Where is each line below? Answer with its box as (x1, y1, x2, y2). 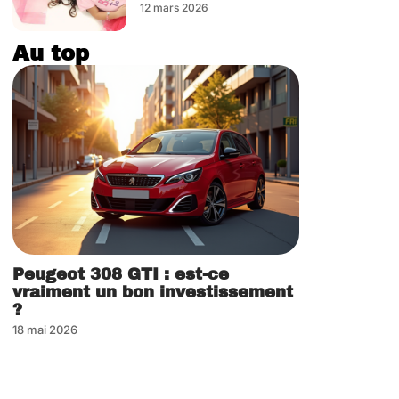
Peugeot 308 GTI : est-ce (12, 265, 229, 283)
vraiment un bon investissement (12, 282, 293, 301)
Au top (12, 42, 89, 66)
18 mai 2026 (12, 322, 77, 337)
